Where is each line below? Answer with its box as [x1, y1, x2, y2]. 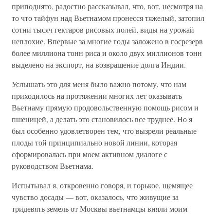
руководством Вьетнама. [12, 161, 93, 171]
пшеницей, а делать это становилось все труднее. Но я [12, 114, 192, 124]
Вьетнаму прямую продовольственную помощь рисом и [12, 102, 199, 112]
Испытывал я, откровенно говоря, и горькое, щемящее [12, 180, 193, 190]
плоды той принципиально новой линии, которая [12, 137, 177, 147]
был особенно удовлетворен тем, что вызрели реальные [12, 126, 197, 136]
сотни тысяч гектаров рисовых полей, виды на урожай [12, 24, 194, 35]
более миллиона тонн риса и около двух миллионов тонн [12, 48, 202, 58]
